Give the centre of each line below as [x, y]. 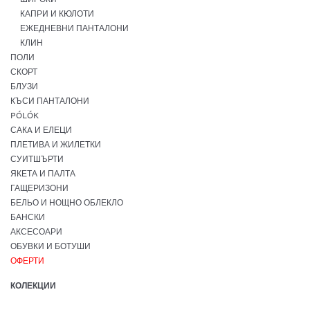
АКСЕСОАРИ [36, 231]
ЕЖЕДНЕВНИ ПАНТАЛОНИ [74, 28]
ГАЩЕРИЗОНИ [39, 188]
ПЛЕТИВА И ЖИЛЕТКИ [56, 144]
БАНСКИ [28, 217]
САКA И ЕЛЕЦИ [41, 129]
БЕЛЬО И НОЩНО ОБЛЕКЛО [67, 202]
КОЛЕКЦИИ [33, 285]
